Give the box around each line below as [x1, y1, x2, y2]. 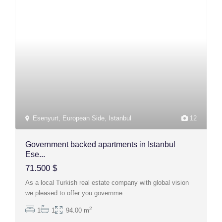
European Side [62, 114, 105, 122]
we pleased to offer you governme [25, 189, 125, 197]
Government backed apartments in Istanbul [25, 140, 176, 149]
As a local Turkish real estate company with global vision [25, 178, 189, 186]
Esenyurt [33, 114, 59, 122]
